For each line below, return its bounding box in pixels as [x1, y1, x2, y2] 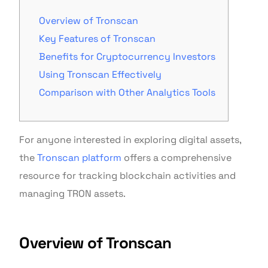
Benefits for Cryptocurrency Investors [39, 50, 216, 63]
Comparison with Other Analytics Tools [39, 86, 216, 99]
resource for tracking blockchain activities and [19, 169, 236, 182]
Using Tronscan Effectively [39, 68, 162, 81]
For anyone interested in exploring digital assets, [19, 133, 242, 147]
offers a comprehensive [121, 151, 232, 165]
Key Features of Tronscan [39, 32, 156, 45]
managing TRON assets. [19, 187, 126, 200]
